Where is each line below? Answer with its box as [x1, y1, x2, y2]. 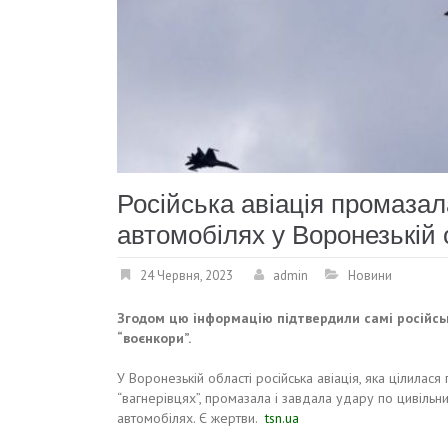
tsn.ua [265, 409, 299, 427]
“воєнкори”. [117, 329, 191, 347]
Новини [348, 267, 392, 284]
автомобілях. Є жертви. [117, 409, 265, 427]
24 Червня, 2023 [140, 267, 233, 284]
